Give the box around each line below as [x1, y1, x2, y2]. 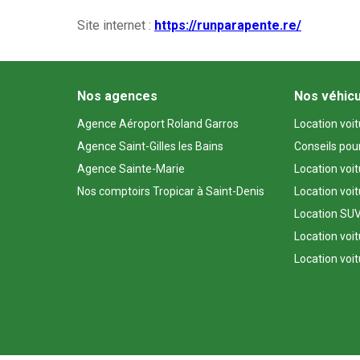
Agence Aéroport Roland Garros [77, 117, 239, 130]
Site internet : [77, 18, 154, 33]
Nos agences [77, 88, 157, 104]
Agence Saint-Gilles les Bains [77, 140, 223, 153]
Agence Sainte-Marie [77, 162, 185, 175]
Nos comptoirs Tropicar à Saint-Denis [77, 185, 264, 198]
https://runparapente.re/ [154, 18, 301, 33]
